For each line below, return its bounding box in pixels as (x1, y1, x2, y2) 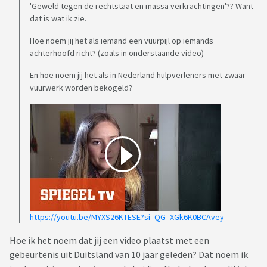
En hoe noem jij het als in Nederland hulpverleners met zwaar (30, 70, 246, 81)
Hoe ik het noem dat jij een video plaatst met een (10, 234, 209, 247)
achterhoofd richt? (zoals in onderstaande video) (30, 48, 204, 59)
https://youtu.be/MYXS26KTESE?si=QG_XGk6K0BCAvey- (30, 212, 226, 223)
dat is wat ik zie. (30, 13, 86, 24)
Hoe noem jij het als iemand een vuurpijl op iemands (30, 35, 213, 46)
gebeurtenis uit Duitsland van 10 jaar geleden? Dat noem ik (10, 249, 248, 261)
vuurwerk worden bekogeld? (30, 82, 132, 94)
